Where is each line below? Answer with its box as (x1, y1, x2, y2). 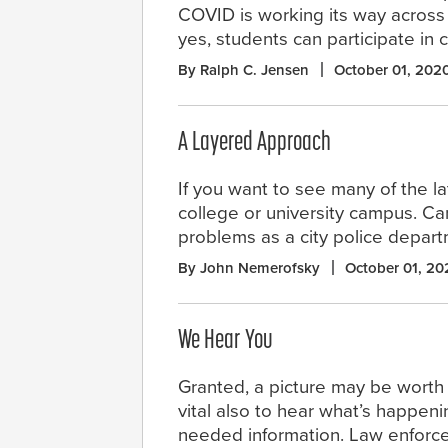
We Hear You (178, 328, 273, 356)
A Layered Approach (178, 130, 331, 158)
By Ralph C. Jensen (178, 61, 309, 80)
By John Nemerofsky (178, 259, 320, 278)
